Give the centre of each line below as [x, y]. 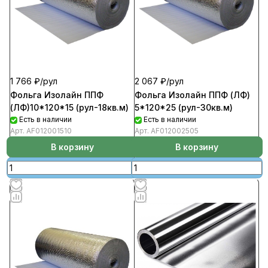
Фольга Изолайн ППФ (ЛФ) [192, 95]
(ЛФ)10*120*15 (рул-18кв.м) [69, 107]
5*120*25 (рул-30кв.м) [184, 107]
